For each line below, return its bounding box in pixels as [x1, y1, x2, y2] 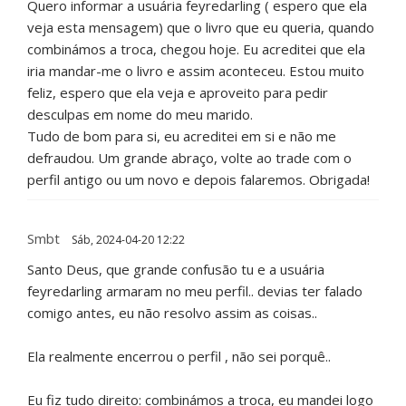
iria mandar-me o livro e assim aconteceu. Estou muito [27, 62, 364, 81]
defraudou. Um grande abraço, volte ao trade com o [27, 149, 352, 168]
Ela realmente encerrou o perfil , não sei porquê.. [27, 347, 331, 366]
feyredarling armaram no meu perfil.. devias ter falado [27, 282, 362, 301]
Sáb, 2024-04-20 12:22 [69, 232, 185, 248]
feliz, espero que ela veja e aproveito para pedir [27, 83, 328, 102]
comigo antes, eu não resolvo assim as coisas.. [27, 304, 317, 323]
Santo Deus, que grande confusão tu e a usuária [27, 260, 324, 279]
